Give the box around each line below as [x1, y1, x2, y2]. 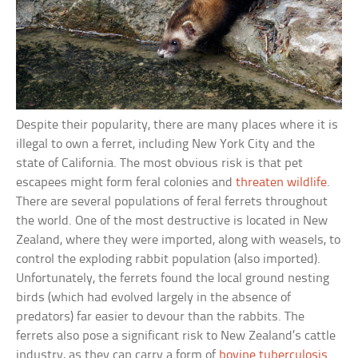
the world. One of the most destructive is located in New [16, 214, 328, 229]
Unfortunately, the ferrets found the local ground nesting [16, 272, 330, 286]
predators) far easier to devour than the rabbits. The [16, 310, 305, 324]
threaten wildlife [236, 176, 328, 190]
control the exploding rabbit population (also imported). [16, 253, 321, 267]
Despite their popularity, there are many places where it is [16, 118, 339, 133]
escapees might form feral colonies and [16, 176, 237, 190]
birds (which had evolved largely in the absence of [16, 291, 292, 305]
